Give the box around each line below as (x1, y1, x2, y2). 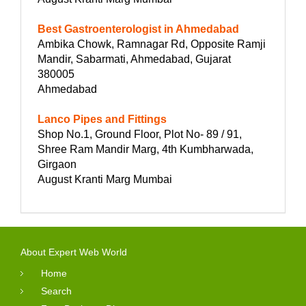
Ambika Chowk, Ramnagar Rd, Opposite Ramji (38, 38, 266, 50)
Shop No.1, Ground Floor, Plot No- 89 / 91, (38, 128, 242, 140)
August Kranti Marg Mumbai (38, 173, 172, 185)
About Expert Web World (20, 246, 127, 258)
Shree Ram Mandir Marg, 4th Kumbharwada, (38, 143, 253, 155)
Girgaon (38, 158, 76, 170)
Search (41, 285, 72, 296)
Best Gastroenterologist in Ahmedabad (38, 23, 239, 35)
